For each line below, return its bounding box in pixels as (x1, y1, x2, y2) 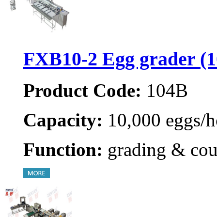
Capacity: (23, 109, 103, 130)
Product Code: (23, 79, 141, 101)
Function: (23, 139, 103, 160)
